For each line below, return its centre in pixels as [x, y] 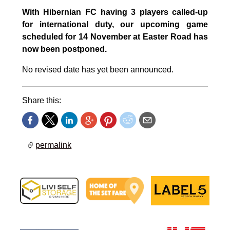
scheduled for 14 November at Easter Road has [115, 37]
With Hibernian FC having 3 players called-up [115, 12]
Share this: [41, 101]
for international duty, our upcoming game [115, 25]
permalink [54, 145]
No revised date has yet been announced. [98, 70]
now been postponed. [64, 49]
